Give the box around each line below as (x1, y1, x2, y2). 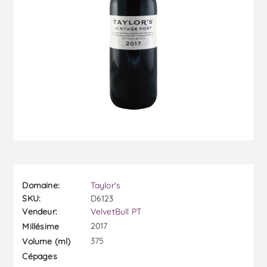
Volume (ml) (22, 235, 71, 247)
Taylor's (90, 180, 121, 191)
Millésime (22, 221, 60, 232)
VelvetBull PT (90, 206, 142, 218)
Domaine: (22, 180, 60, 191)
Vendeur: (22, 206, 58, 218)
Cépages (22, 250, 57, 262)
